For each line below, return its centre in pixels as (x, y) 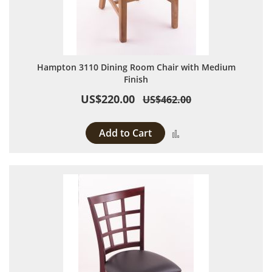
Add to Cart (125, 133)
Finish (136, 79)
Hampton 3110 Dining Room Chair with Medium (136, 67)
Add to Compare (217, 132)
